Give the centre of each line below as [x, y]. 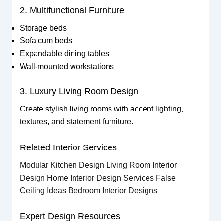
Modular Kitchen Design [63, 165]
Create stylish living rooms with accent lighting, [101, 109]
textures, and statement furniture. [76, 122]
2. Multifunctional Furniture [72, 11]
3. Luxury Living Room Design [79, 92]
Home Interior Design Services [101, 178]
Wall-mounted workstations [67, 67]
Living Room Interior [141, 165]
